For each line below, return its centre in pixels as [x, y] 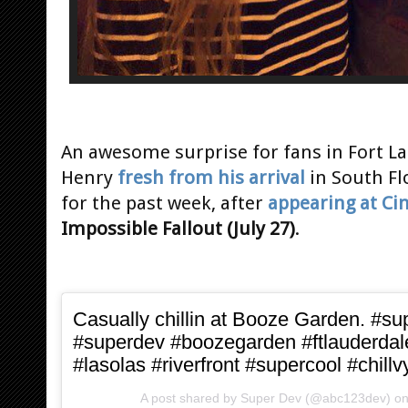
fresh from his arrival [211, 178]
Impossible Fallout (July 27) [178, 229]
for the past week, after [164, 204]
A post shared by [190, 398]
